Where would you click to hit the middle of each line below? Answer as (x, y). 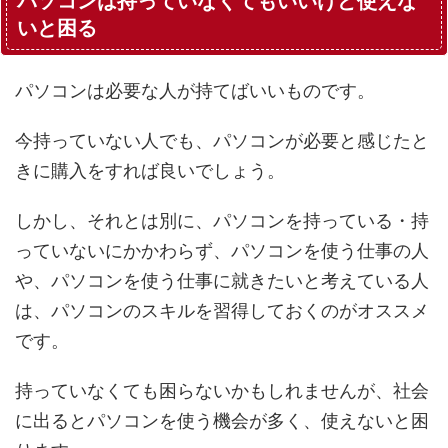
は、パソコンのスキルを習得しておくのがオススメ (222, 310)
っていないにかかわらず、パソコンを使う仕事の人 (222, 250)
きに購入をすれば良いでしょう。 (150, 170)
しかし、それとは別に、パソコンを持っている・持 (222, 220)
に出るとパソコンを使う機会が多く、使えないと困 (222, 420)
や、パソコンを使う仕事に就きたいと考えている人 (222, 280)
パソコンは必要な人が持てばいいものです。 (195, 90)
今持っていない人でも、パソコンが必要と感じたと (222, 140)
